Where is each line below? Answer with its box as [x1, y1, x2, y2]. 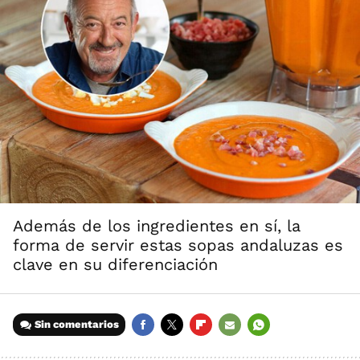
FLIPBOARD [190, 341, 249, 354]
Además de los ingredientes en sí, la [13, 216, 301, 236]
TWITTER [161, 341, 208, 354]
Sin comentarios [35, 318, 120, 331]
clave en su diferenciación [13, 255, 218, 275]
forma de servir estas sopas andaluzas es [13, 235, 343, 256]
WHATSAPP [247, 341, 306, 354]
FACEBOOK [132, 341, 189, 354]
